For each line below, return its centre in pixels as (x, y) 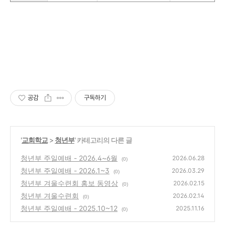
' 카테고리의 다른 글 (103, 140)
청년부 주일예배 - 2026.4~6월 (69, 158)
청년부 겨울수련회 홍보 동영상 (69, 183)
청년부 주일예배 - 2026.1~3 (65, 171)
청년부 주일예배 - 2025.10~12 (69, 208)
